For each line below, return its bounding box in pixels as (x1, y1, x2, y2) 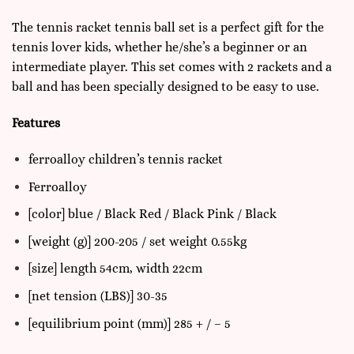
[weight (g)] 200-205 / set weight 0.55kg (28, 233, 247, 249)
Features (12, 115, 60, 131)
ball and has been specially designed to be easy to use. (12, 79, 322, 95)
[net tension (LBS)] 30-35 (28, 288, 168, 304)
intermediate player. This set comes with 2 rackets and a (12, 59, 332, 75)
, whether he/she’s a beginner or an (108, 40, 307, 55)
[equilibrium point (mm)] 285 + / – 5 (28, 315, 231, 331)
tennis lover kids (12, 40, 108, 55)
